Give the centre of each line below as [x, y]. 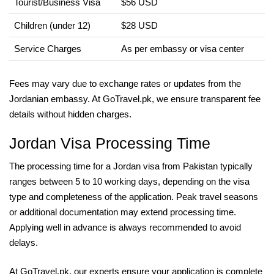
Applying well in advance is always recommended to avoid [125, 227]
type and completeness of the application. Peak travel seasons [134, 196]
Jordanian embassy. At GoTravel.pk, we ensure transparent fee [135, 98]
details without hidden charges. [70, 114]
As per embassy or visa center [183, 48]
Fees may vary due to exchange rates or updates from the [125, 83]
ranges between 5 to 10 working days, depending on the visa [129, 181]
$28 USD [139, 25]
